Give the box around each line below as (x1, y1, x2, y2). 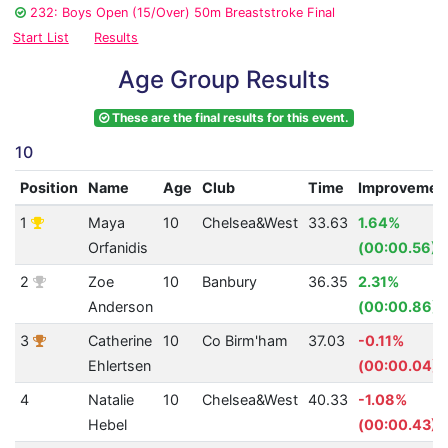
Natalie (87, 391, 134, 409)
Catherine (87, 332, 152, 350)
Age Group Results (118, 65, 330, 95)
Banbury (201, 273, 257, 291)
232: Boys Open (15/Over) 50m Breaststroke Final (30, 5, 335, 21)
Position (19, 179, 78, 197)
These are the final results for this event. (109, 110, 349, 126)
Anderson (87, 298, 153, 316)
